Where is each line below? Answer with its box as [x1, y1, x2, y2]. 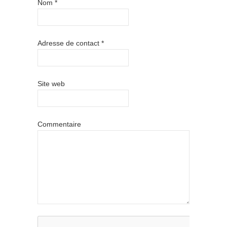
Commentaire [37, 120, 81, 128]
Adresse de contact [37, 39, 101, 47]
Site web [37, 79, 65, 88]
